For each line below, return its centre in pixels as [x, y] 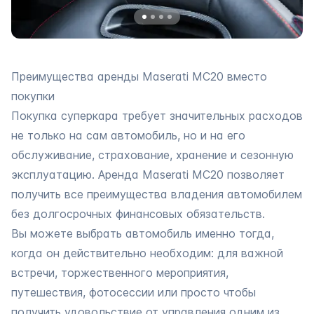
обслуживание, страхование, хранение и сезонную [152, 155]
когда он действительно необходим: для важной [147, 253]
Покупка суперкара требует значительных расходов [157, 115]
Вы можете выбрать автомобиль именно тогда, [143, 233]
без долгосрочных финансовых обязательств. [138, 213]
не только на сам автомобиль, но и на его [128, 135]
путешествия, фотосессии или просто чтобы [134, 292]
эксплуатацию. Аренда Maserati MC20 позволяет [148, 174]
